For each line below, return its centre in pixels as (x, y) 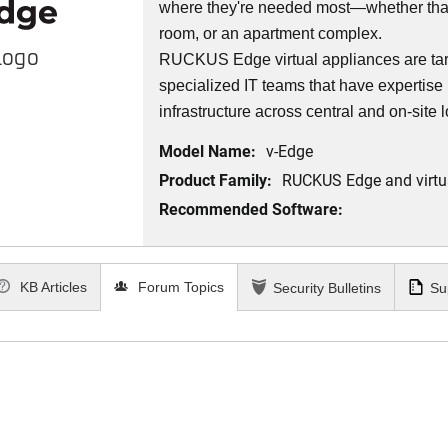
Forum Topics (179, 287)
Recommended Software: (251, 208)
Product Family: (216, 179)
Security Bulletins (327, 288)
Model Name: (208, 150)
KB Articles (52, 287)
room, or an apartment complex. (271, 33)
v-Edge (290, 150)
